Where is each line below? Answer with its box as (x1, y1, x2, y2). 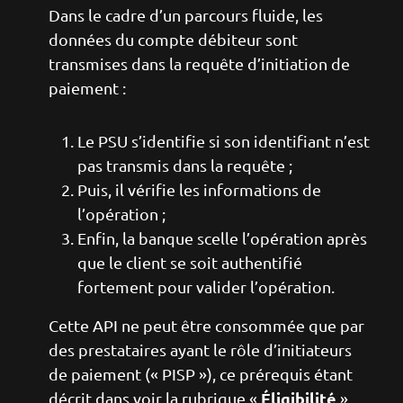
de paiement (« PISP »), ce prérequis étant (49, 364, 353, 383)
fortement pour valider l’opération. (77, 277, 335, 296)
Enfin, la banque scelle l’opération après (77, 228, 367, 247)
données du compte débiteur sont (49, 30, 298, 49)
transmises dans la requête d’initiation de (49, 54, 350, 73)
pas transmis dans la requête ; (77, 156, 292, 175)
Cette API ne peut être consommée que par (49, 316, 364, 335)
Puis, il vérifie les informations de (77, 180, 321, 199)
